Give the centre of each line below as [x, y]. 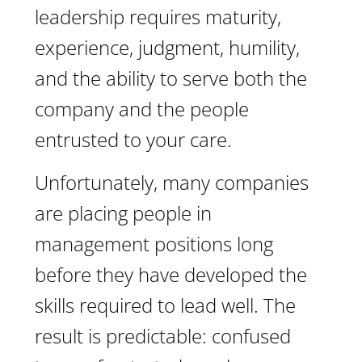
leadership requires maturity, [158, 17]
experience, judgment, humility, [167, 47]
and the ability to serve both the [171, 78]
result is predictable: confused [163, 336]
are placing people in [123, 213]
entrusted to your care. [133, 139]
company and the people [142, 109]
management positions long [154, 244]
